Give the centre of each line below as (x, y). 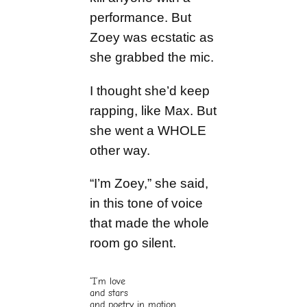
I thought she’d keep (150, 90)
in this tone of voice (147, 203)
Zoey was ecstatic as (152, 38)
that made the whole (150, 223)
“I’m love (108, 282)
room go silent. (133, 243)
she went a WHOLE (148, 130)
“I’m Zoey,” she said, (149, 183)
